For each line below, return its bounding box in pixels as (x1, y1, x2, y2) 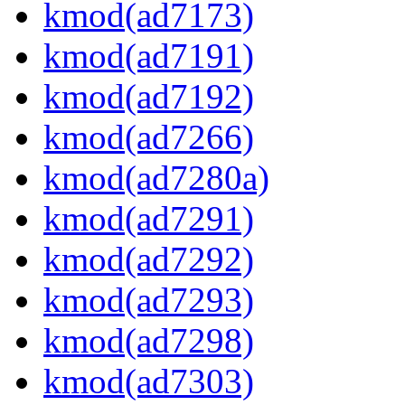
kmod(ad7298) (43, 321, 254, 361)
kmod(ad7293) (43, 280, 254, 320)
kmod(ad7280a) (43, 158, 269, 198)
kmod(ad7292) (43, 240, 254, 279)
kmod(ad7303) (43, 362, 254, 401)
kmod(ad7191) (43, 36, 254, 76)
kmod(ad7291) (43, 199, 254, 239)
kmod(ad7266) (43, 118, 254, 157)
